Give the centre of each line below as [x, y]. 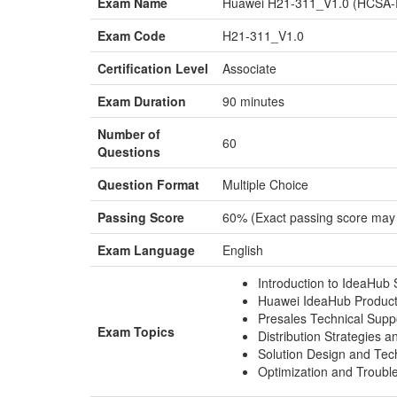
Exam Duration [142, 101]
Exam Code [132, 35]
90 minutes [253, 101]
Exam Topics [136, 331]
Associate [249, 68]
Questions [129, 152]
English [243, 250]
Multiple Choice [265, 184]
